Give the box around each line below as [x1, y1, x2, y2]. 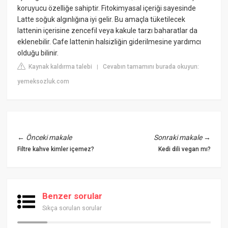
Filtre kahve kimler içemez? [17, 145, 95, 153]
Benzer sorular [42, 190, 103, 201]
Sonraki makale [153, 133, 202, 141]
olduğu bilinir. [17, 48, 59, 57]
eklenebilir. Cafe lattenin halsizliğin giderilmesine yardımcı [17, 37, 202, 46]
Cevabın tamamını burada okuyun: [103, 63, 199, 70]
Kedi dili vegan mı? [158, 145, 211, 153]
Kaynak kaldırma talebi [27, 63, 93, 70]
